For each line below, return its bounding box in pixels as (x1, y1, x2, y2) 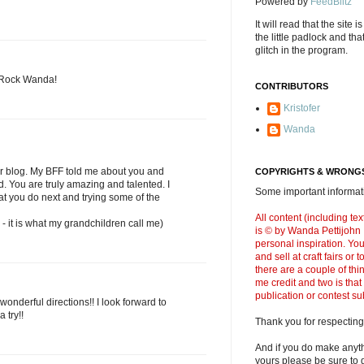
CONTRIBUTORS (255, 81, 328, 91)
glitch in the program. (255, 45, 348, 56)
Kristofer (284, 102, 320, 114)
